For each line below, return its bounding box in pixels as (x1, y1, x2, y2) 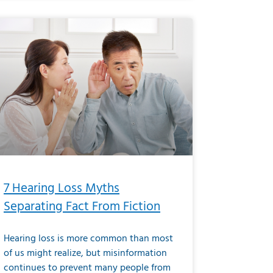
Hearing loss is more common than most (4, 230, 173, 247)
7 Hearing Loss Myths (4, 178, 119, 199)
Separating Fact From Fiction (4, 196, 160, 217)
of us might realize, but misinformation (4, 245, 167, 261)
